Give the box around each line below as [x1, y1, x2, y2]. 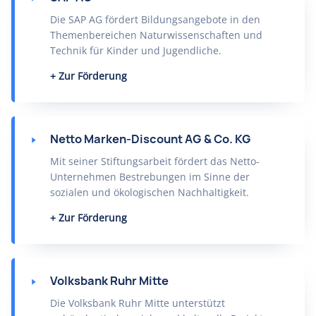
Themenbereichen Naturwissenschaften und [50, 28, 262, 42]
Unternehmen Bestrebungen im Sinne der [50, 170, 250, 183]
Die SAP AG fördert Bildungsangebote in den [50, 13, 260, 26]
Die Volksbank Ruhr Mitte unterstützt [50, 296, 225, 310]
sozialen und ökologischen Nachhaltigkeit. [50, 186, 249, 199]
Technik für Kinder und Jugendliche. [50, 44, 221, 57]
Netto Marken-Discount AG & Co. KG [50, 131, 251, 147]
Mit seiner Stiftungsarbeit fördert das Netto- [50, 154, 260, 168]
